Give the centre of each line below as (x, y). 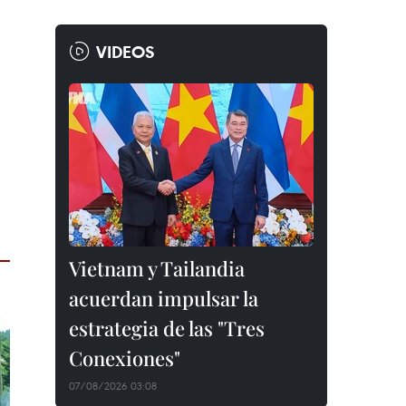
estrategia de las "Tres (167, 328)
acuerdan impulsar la (164, 298)
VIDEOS (126, 52)
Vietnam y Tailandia (157, 268)
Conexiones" (125, 358)
